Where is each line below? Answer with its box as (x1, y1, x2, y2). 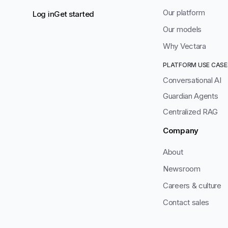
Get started (54, 9, 94, 19)
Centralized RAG (163, 107, 218, 117)
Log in (33, 9, 54, 19)
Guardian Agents (163, 91, 218, 101)
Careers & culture (163, 181, 221, 191)
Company (163, 126, 198, 136)
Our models (163, 24, 202, 35)
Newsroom (163, 164, 201, 174)
